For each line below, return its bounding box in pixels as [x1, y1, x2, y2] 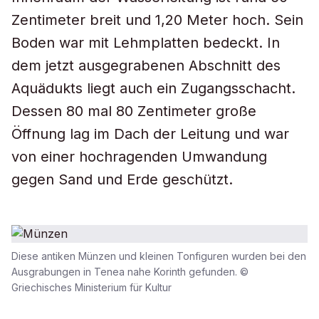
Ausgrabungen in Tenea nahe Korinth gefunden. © [11, 266, 249, 278]
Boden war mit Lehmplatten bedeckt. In [11, 34, 280, 51]
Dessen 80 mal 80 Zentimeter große [11, 103, 256, 120]
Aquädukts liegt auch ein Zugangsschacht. [11, 80, 296, 97]
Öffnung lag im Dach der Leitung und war [11, 125, 289, 142]
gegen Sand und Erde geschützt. [11, 171, 233, 188]
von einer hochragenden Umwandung [11, 148, 267, 165]
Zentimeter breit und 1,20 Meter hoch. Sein [11, 11, 303, 28]
